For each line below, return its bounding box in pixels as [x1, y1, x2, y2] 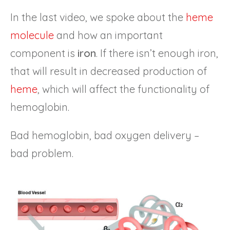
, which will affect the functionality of [37, 83, 209, 96]
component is [10, 47, 78, 60]
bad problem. [10, 147, 76, 160]
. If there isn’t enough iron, [96, 47, 218, 60]
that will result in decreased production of [10, 65, 207, 78]
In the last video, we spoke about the [10, 11, 186, 24]
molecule [10, 29, 54, 42]
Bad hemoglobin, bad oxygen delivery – [10, 129, 199, 142]
